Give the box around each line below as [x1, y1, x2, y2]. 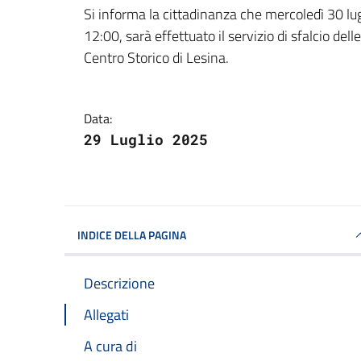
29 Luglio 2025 [84, 129, 208, 149]
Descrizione [84, 272, 155, 294]
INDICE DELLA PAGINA [114, 226, 186, 243]
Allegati [84, 303, 129, 326]
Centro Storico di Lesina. [84, 46, 229, 68]
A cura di [84, 334, 137, 357]
